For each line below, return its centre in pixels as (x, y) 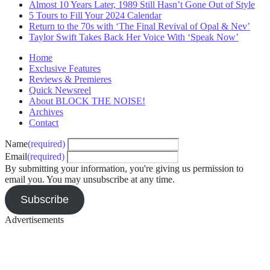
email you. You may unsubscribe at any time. (90, 180)
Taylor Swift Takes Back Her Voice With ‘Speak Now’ (134, 37)
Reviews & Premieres (70, 80)
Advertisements (34, 220)
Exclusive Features (65, 69)
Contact (44, 123)
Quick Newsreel (60, 90)
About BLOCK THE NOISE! (87, 101)
